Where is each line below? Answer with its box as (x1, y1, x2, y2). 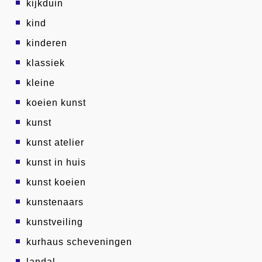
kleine (26, 78, 55, 88)
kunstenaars (26, 197, 84, 207)
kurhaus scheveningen (26, 237, 132, 247)
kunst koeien (26, 177, 86, 187)
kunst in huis (26, 157, 86, 167)
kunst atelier (26, 137, 84, 147)
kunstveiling (26, 217, 83, 227)
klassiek (26, 58, 65, 68)
